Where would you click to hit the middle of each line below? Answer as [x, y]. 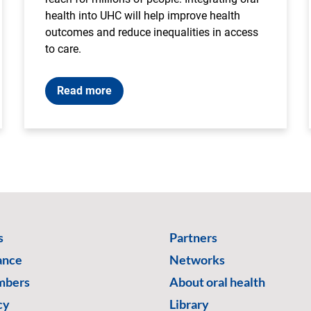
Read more [84, 90]
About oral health [217, 282]
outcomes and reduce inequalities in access [151, 32]
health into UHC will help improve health [142, 15]
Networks [197, 260]
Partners [193, 237]
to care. [63, 49]
